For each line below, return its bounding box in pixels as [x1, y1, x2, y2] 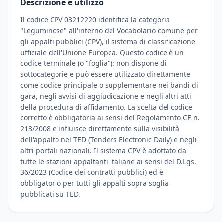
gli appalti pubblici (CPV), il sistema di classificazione [20, 37, 195, 46]
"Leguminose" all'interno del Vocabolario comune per [20, 26, 198, 35]
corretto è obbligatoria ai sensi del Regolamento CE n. [20, 113, 200, 122]
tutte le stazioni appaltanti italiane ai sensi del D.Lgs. [20, 157, 196, 166]
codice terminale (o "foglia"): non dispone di [20, 58, 166, 68]
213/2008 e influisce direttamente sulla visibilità [20, 124, 179, 133]
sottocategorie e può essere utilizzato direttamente [20, 69, 190, 79]
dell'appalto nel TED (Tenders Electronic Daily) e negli [20, 135, 197, 144]
